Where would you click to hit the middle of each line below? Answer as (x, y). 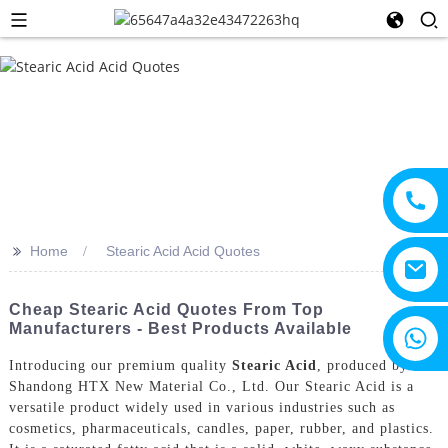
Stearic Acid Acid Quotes (182, 251)
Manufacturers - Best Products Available (180, 328)
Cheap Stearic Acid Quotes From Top (166, 309)
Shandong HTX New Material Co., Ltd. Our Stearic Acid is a (211, 386)
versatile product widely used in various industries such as (201, 407)
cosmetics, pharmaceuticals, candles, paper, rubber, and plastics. (221, 428)
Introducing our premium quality (120, 365)
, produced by (362, 365)
